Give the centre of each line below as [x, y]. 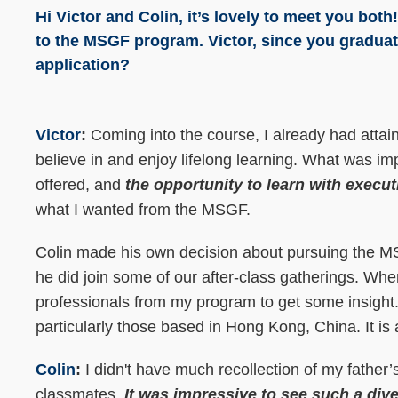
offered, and [80, 185]
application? [83, 64]
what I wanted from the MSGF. [143, 210]
